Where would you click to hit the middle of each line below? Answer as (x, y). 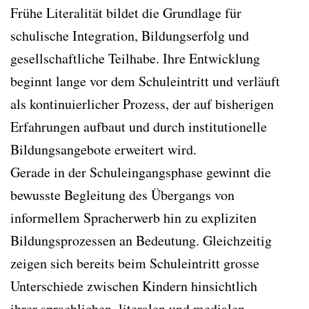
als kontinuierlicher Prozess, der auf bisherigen (142, 103)
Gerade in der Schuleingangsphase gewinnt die (141, 172)
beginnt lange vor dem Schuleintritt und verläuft (145, 81)
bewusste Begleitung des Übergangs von (122, 195)
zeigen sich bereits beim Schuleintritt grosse (135, 263)
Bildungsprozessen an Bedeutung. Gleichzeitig (141, 240)
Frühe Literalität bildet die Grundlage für (126, 12)
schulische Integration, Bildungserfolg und (130, 35)
